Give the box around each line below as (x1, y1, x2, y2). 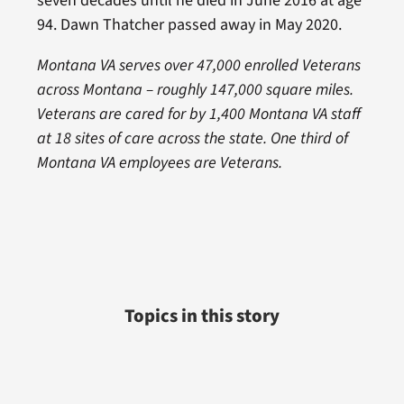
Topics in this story (124, 303, 280, 330)
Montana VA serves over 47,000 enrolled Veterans (36, 54, 361, 78)
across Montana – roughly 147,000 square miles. (36, 78, 353, 102)
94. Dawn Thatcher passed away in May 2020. (36, 14, 342, 37)
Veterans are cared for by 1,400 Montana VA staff (36, 103, 361, 126)
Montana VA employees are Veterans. (36, 151, 282, 175)
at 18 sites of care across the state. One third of (36, 127, 348, 151)
